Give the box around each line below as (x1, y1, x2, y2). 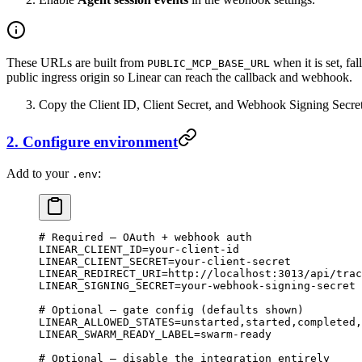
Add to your (6, 166, 72, 180)
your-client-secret (175, 255, 291, 267)
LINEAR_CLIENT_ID (39, 242, 142, 255)
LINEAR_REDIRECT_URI (39, 267, 162, 280)
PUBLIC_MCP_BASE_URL (147, 57, 270, 70)
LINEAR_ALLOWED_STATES (39, 315, 175, 328)
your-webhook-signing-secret (181, 279, 356, 292)
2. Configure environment (6, 133, 178, 150)
